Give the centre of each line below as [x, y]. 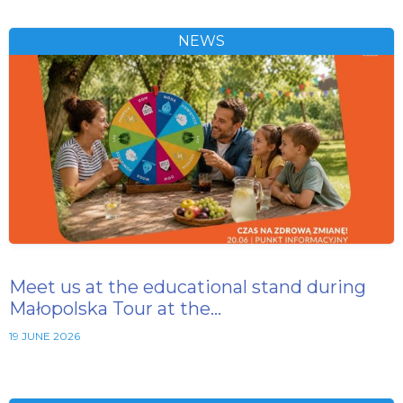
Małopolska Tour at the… [115, 308]
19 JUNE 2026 [45, 336]
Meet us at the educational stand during [188, 287]
